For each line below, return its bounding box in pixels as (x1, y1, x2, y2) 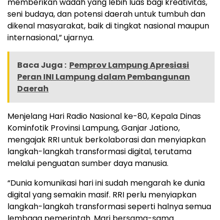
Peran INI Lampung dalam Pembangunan (17, 71, 190, 82)
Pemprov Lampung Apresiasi (69, 59, 189, 71)
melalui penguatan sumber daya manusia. (7, 157, 168, 169)
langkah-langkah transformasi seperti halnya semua (7, 200, 211, 212)
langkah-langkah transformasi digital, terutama (7, 145, 192, 157)
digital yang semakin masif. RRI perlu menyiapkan (7, 189, 196, 200)
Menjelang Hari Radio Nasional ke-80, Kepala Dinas (7, 110, 201, 122)
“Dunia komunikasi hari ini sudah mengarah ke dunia (7, 177, 205, 189)
